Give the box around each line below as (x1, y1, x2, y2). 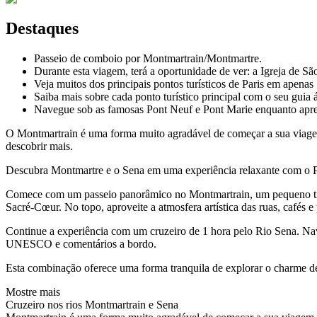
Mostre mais (6, 285, 60, 298)
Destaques (6, 18, 79, 38)
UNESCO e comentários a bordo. (6, 237, 156, 250)
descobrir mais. (6, 139, 73, 152)
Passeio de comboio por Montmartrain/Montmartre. (34, 52, 262, 64)
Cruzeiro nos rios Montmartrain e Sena (6, 298, 178, 311)
